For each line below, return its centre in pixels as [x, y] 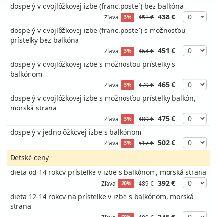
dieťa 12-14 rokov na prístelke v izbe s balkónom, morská [102, 196]
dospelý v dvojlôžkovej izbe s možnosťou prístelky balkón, [103, 98]
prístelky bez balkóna [45, 40]
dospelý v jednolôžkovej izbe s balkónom [76, 132]
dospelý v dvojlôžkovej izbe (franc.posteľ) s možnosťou [98, 30]
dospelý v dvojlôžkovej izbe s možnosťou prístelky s [93, 64]
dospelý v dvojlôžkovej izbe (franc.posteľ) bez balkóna [97, 6]
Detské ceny [30, 158]
